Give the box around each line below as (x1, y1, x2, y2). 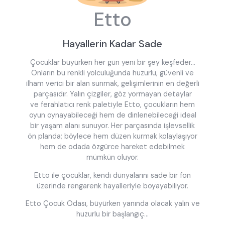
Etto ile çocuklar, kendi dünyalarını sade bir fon (34, 170, 191, 180)
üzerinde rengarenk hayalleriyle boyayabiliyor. (37, 181, 188, 190)
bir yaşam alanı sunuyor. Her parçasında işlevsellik (30, 121, 195, 131)
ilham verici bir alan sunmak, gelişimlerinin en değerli (26, 79, 199, 88)
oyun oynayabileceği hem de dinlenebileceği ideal (29, 110, 196, 120)
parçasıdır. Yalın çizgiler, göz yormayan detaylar (33, 89, 192, 99)
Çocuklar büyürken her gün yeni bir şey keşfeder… (30, 58, 195, 67)
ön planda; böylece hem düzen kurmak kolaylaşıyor (28, 132, 197, 141)
